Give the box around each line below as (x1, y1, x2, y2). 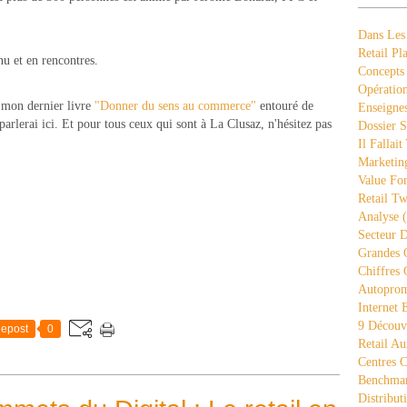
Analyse (358, 210, 399, 223)
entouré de (256, 99, 313, 113)
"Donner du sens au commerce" (94, 99, 256, 113)
